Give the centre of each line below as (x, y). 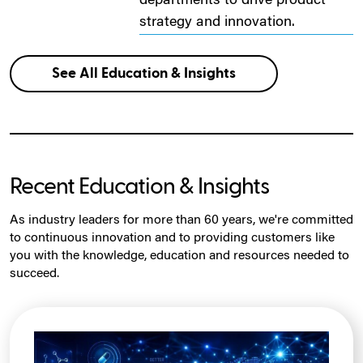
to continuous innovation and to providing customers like (172, 238)
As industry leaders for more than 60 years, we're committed (181, 220)
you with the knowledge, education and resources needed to (179, 256)
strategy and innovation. (217, 22)
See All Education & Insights (144, 73)
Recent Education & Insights (139, 186)
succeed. (34, 273)
